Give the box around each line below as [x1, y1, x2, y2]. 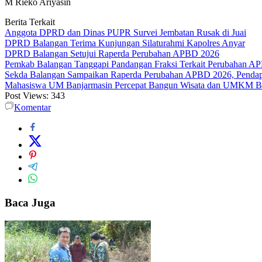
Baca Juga [5, 196, 56, 209]
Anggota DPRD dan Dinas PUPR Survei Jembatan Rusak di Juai [5, 27, 246, 38]
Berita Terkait [5, 17, 55, 27]
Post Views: [5, 91, 49, 101]
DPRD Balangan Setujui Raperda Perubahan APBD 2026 [5, 49, 219, 59]
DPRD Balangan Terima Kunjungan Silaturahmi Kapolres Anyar [5, 38, 245, 49]
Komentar [14, 102, 51, 113]
